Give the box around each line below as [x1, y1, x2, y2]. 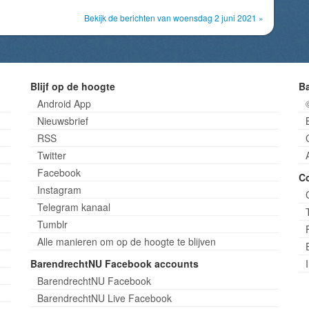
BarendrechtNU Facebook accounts [30, 257, 199, 270]
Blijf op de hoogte [30, 79, 115, 93]
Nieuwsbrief [37, 114, 88, 128]
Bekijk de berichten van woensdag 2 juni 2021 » [84, 12, 263, 23]
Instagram [37, 183, 81, 197]
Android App [37, 97, 91, 110]
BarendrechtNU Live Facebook [37, 291, 172, 305]
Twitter [37, 148, 66, 162]
